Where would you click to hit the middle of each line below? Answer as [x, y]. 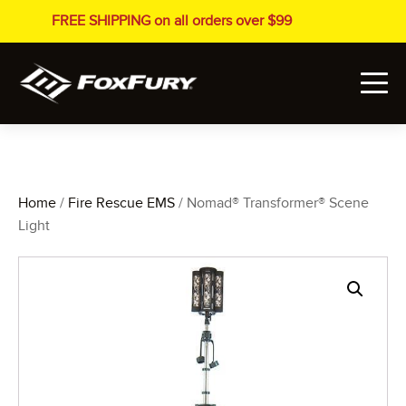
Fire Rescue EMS [121, 203]
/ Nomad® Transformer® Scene [272, 203]
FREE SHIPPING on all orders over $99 [171, 21]
